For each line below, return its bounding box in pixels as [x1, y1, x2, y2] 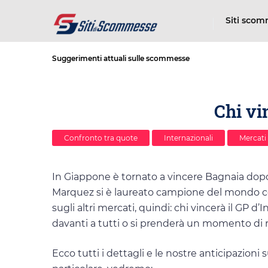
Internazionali [164, 133, 213, 143]
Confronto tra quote [64, 133, 138, 143]
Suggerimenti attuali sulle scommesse [52, 54, 190, 63]
